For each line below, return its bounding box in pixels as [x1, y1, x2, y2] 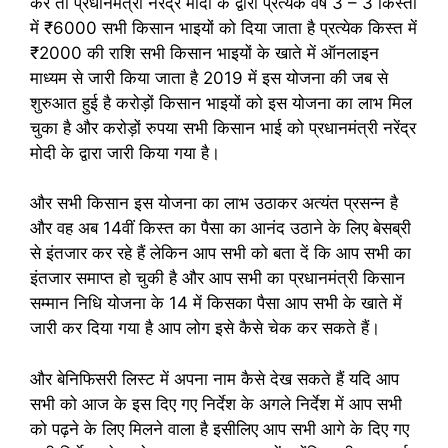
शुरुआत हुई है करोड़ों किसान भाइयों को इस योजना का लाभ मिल [30, 92, 412, 113]
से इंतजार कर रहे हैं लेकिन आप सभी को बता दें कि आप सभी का [30, 243, 411, 263]
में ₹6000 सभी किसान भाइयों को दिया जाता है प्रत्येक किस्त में [30, 17, 417, 38]
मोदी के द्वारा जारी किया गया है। [30, 142, 220, 163]
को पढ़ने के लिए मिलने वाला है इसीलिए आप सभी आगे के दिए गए [30, 418, 409, 439]
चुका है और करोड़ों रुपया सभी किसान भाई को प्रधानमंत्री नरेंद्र [30, 117, 416, 138]
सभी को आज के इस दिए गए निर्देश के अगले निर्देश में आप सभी [30, 393, 402, 414]
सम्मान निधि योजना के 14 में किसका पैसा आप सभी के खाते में [30, 293, 402, 313]
